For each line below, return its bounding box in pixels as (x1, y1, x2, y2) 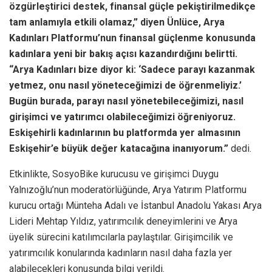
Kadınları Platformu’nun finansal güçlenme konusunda (9, 32, 256, 44)
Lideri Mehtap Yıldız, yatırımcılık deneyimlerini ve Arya (9, 215, 237, 227)
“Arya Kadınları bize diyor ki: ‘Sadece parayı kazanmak (9, 63, 255, 75)
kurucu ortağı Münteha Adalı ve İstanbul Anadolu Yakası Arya (9, 199, 262, 211)
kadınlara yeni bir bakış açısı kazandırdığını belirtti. (9, 47, 237, 59)
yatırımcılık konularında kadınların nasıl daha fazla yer (9, 246, 232, 259)
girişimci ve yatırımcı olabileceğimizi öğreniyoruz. (9, 110, 236, 123)
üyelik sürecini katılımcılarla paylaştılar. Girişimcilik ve (9, 231, 233, 243)
